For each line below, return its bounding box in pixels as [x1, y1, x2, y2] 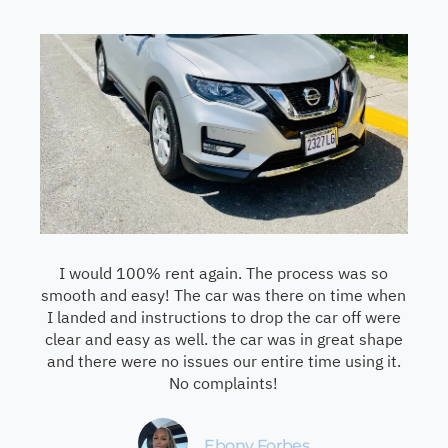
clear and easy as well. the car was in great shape [44, 328, 403, 349]
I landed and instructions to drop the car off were [46, 306, 401, 327]
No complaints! [169, 372, 279, 393]
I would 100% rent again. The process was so [59, 262, 389, 283]
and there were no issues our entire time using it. [46, 350, 401, 371]
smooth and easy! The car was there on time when [41, 284, 407, 305]
